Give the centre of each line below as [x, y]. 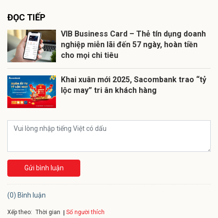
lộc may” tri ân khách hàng [109, 91]
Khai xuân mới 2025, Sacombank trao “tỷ [134, 80]
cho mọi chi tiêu [90, 55]
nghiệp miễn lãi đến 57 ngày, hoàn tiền [129, 45]
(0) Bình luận [27, 195]
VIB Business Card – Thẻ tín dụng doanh [133, 34]
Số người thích [85, 212]
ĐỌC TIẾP [26, 18]
